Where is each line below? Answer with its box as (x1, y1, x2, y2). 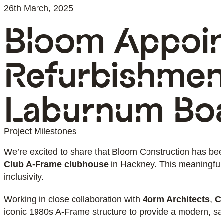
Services (172, 23, 203, 32)
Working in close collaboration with (4, 194, 143, 204)
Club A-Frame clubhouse (4, 159, 109, 169)
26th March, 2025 (4, 3, 73, 13)
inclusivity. (4, 172, 44, 182)
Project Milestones (4, 126, 76, 136)
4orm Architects (143, 194, 210, 204)
